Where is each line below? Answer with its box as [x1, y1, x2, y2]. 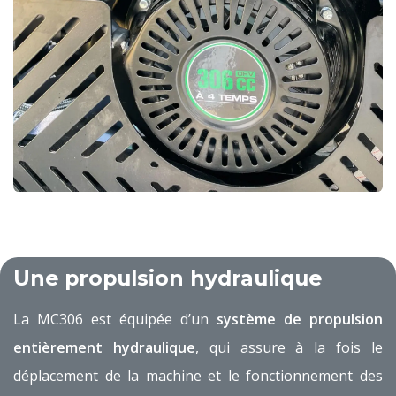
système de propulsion [217, 308, 383, 329]
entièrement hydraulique [13, 337, 195, 357]
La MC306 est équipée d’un [13, 308, 217, 329]
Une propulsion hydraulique [13, 264, 322, 291]
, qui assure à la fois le [194, 337, 384, 357]
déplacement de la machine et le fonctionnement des [13, 365, 383, 385]
